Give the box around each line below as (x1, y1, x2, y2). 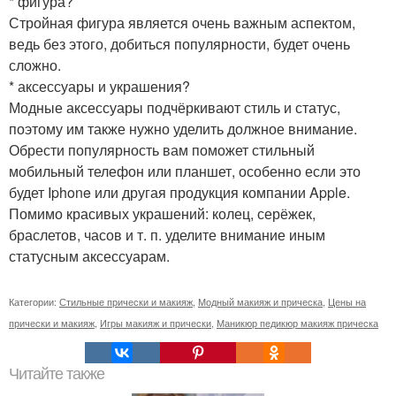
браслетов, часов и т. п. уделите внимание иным (9, 225, 325, 246)
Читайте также (9, 365, 104, 384)
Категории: (9, 294, 59, 309)
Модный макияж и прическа (198, 294, 323, 309)
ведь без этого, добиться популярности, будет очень (9, 34, 350, 55)
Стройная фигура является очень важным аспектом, (9, 12, 355, 34)
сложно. (9, 55, 61, 76)
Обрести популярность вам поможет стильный (9, 140, 315, 161)
